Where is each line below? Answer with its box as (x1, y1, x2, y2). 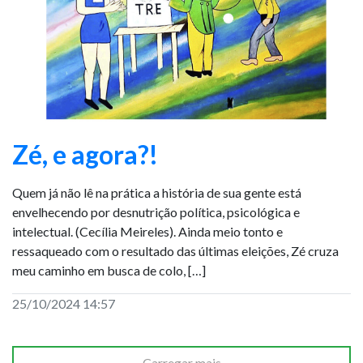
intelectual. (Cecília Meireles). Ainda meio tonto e (12, 224, 283, 239)
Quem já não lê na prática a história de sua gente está (12, 185, 301, 200)
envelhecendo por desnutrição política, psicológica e (12, 204, 300, 220)
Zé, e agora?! (12, 139, 158, 170)
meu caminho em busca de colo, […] (12, 263, 206, 278)
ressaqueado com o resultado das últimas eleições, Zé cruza (12, 243, 339, 258)
